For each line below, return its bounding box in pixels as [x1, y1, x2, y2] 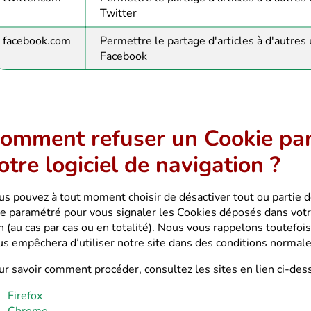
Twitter [100, 6, 137, 21]
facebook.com [3, 33, 71, 49]
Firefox [8, 288, 42, 303]
